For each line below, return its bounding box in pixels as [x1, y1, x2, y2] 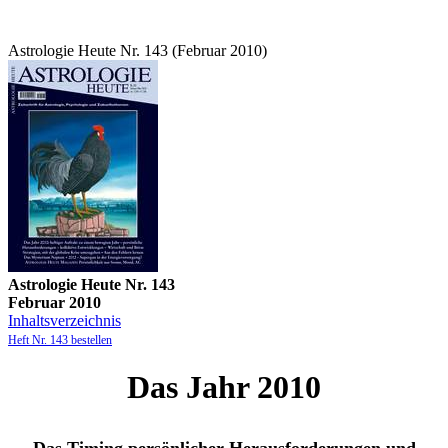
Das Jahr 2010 [127, 369, 321, 405]
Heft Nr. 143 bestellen [8, 333, 112, 347]
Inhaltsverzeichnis [8, 312, 121, 329]
